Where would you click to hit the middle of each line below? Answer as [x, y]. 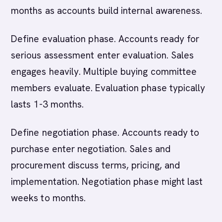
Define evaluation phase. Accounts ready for [105, 39]
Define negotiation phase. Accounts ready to [105, 133]
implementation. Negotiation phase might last [107, 182]
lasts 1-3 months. [48, 104]
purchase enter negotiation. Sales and [91, 149]
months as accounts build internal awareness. [107, 11]
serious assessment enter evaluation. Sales [103, 55]
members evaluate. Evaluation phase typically [108, 88]
